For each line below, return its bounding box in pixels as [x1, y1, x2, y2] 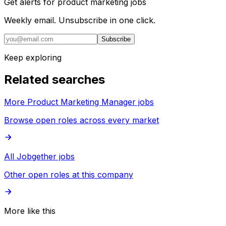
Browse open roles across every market [4, 115, 159, 126]
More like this [4, 206, 55, 216]
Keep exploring [4, 52, 62, 63]
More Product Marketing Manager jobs [4, 97, 154, 107]
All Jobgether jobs [4, 151, 75, 162]
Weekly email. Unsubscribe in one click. [4, 15, 155, 25]
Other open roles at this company [4, 169, 133, 180]
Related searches [4, 72, 105, 87]
